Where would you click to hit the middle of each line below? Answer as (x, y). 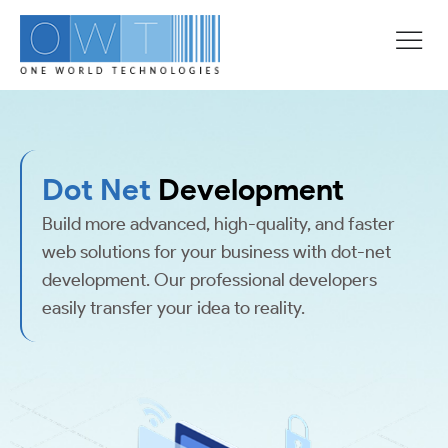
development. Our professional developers (209, 280)
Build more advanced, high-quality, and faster (218, 224)
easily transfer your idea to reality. (173, 308)
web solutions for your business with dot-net (216, 252)
